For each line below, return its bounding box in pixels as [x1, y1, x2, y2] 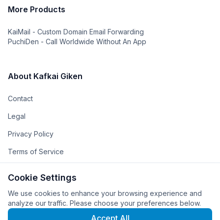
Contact [8, 94, 33, 103]
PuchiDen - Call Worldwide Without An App [8, 37, 146, 46]
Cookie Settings [8, 172, 77, 183]
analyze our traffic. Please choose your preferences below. [8, 199, 201, 207]
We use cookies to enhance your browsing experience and [8, 189, 202, 197]
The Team [8, 165, 41, 173]
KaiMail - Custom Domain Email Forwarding [8, 27, 144, 36]
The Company [8, 183, 54, 191]
